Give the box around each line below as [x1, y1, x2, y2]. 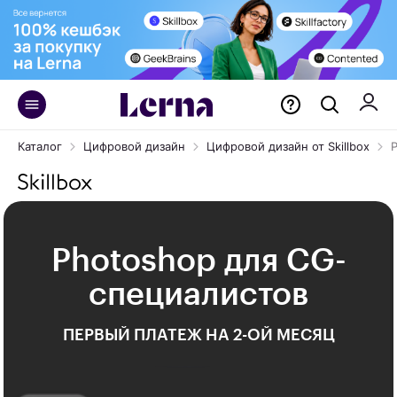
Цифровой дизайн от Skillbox [206, 138, 370, 153]
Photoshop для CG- [51, 245, 346, 277]
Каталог [18, 138, 62, 153]
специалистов [89, 278, 308, 311]
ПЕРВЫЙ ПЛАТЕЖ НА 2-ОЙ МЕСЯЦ [62, 327, 335, 344]
